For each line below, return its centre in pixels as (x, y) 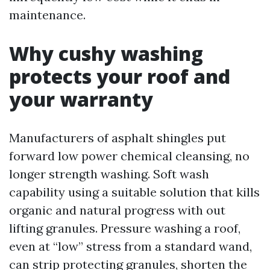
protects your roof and (120, 76)
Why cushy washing (106, 53)
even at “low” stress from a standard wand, (130, 246)
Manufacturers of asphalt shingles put (118, 138)
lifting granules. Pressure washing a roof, (125, 228)
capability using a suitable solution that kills (134, 192)
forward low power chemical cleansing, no (129, 156)
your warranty (81, 99)
